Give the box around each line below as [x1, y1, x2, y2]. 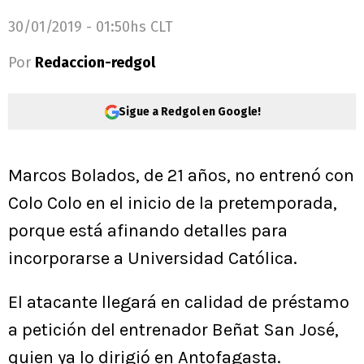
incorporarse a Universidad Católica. [8, 248, 297, 269]
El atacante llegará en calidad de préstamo [8, 292, 349, 313]
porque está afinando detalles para [8, 220, 288, 241]
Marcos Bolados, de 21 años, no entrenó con [8, 165, 354, 186]
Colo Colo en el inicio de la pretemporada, [8, 193, 337, 214]
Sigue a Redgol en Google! [118, 104, 261, 119]
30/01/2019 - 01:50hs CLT [8, 18, 173, 36]
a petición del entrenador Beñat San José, [8, 319, 339, 340]
